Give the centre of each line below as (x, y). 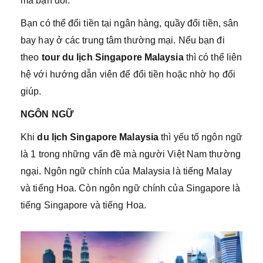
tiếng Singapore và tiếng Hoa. (83, 205)
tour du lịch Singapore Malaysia (114, 57)
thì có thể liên (214, 57)
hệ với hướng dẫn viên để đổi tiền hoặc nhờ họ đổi (128, 74)
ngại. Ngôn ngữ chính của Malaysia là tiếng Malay (126, 171)
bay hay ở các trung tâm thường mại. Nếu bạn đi (123, 40)
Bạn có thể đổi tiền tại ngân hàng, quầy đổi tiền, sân (130, 23)
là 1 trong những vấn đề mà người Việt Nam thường (131, 154)
